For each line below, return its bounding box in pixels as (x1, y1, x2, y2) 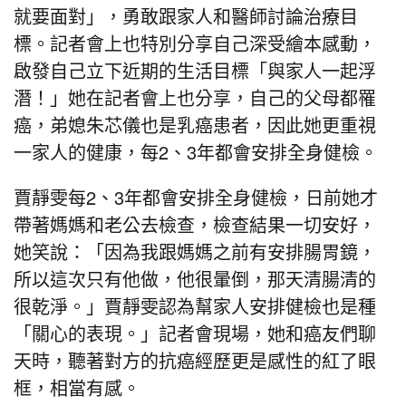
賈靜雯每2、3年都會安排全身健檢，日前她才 (14, 184, 378, 210)
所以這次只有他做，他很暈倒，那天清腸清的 (14, 266, 376, 292)
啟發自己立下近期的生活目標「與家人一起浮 (14, 57, 376, 83)
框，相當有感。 (14, 374, 140, 401)
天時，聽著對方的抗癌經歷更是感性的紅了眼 (14, 347, 376, 373)
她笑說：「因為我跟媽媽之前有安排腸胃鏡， (14, 238, 376, 265)
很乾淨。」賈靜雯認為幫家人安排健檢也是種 (14, 293, 376, 319)
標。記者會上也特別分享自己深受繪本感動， (14, 30, 376, 56)
